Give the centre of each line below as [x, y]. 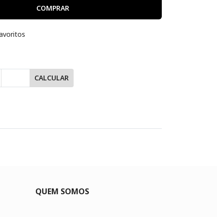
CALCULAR [52, 78]
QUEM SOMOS [62, 191]
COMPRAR [53, 8]
